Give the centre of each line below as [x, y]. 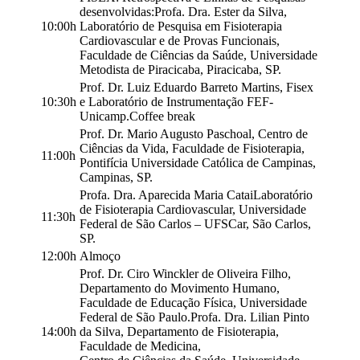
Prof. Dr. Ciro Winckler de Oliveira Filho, [185, 273]
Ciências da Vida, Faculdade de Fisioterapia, [192, 148]
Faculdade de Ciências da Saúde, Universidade [198, 55]
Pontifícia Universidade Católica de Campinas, [198, 162]
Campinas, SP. [116, 177]
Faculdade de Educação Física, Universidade [193, 302]
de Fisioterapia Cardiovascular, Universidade [193, 209]
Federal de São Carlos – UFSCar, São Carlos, [195, 223]
